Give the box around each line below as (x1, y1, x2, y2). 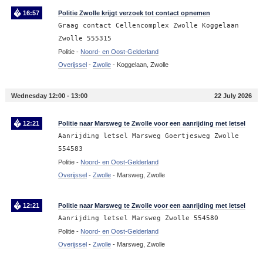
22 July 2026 (214, 92, 252, 100)
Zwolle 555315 (58, 35, 112, 43)
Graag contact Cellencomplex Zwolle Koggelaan (58, 22, 239, 30)
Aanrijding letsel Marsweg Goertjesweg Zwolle (58, 132, 239, 140)
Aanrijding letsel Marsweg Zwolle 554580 (58, 214, 218, 222)
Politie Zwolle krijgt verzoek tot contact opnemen (58, 9, 210, 17)
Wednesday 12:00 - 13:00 (11, 92, 87, 100)
